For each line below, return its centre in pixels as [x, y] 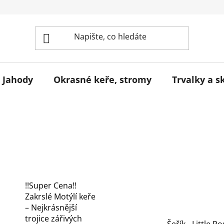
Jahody [18, 79]
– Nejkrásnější [51, 208]
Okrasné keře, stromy [102, 79]
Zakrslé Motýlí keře [60, 197]
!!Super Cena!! [50, 186]
